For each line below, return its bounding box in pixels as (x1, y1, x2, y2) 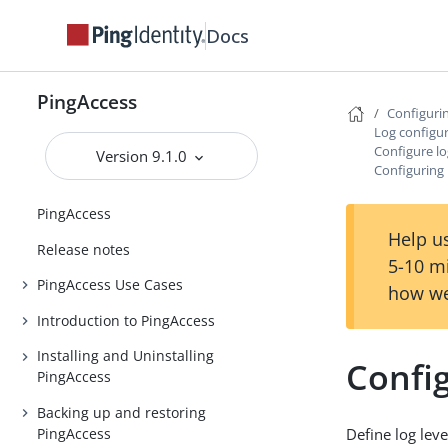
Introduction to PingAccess (37, 310, 216, 330)
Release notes (37, 239, 131, 259)
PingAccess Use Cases (37, 275, 184, 295)
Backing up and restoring (37, 402, 207, 422)
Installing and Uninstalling (37, 346, 215, 366)
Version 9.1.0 (96, 146, 192, 166)
